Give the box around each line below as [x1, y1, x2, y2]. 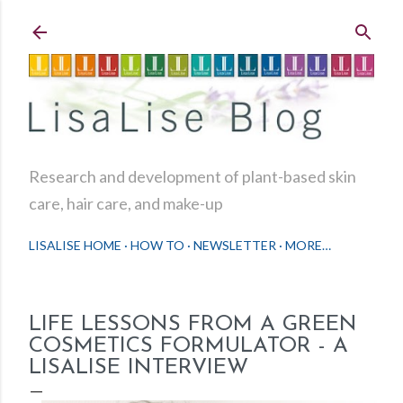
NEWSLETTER [193, 237, 276, 254]
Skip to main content [118, 12, 285, 33]
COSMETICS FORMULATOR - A [29, 336, 348, 358]
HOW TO [130, 237, 184, 254]
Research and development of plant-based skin [29, 166, 356, 187]
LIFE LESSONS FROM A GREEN [29, 314, 357, 336]
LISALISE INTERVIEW [29, 357, 248, 380]
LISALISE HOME [29, 237, 121, 254]
